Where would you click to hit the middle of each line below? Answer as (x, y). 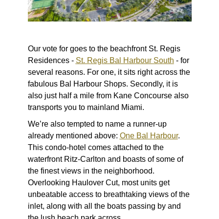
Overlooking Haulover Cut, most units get (99, 182)
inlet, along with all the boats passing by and (104, 206)
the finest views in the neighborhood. (91, 171)
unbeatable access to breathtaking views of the (109, 194)
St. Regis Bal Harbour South (125, 60)
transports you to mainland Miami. (86, 107)
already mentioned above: (74, 135)
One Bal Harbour (149, 135)
